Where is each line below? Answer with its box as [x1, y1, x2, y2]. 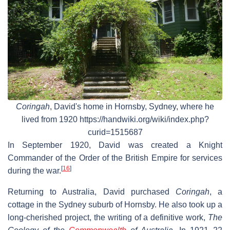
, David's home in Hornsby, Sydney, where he [50, 102, 214, 111]
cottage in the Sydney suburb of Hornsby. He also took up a [8, 200, 222, 209]
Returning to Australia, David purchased [8, 187, 176, 197]
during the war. [8, 166, 61, 176]
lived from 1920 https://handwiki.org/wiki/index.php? [21, 115, 209, 124]
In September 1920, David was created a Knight [8, 141, 222, 150]
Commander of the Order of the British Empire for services [8, 154, 222, 163]
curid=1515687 [87, 128, 143, 137]
